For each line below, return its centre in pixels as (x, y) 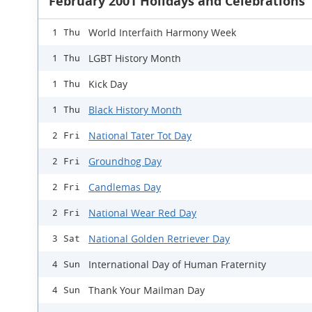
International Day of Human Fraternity (177, 264)
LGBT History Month (135, 58)
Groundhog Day (125, 161)
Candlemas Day (125, 187)
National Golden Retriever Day (159, 239)
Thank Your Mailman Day (147, 290)
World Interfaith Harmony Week (162, 32)
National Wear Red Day (142, 213)
